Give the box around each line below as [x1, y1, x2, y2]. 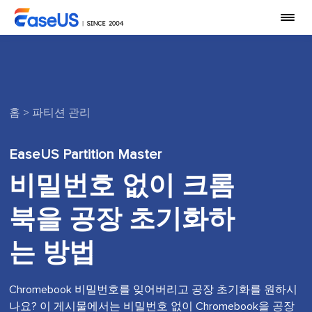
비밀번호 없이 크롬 [9, 173, 235, 200]
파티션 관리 [32, 107, 91, 118]
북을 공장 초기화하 [9, 207, 235, 233]
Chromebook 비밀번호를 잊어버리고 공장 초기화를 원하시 [9, 284, 298, 295]
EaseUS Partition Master [9, 148, 162, 162]
